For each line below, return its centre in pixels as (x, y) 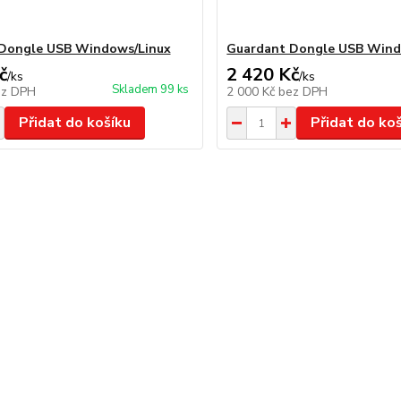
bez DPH (303, 92)
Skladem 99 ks (151, 90)
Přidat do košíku (74, 123)
